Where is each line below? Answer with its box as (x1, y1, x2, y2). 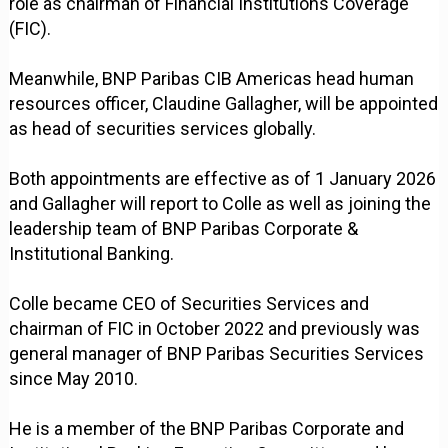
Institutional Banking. (9, 242, 175, 264)
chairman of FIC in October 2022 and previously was (9, 317, 421, 339)
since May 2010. (9, 367, 139, 389)
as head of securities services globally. (9, 117, 317, 139)
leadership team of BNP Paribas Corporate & (9, 217, 359, 239)
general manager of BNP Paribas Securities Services (9, 342, 425, 364)
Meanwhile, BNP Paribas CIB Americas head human (9, 67, 415, 89)
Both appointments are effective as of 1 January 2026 (9, 167, 437, 189)
